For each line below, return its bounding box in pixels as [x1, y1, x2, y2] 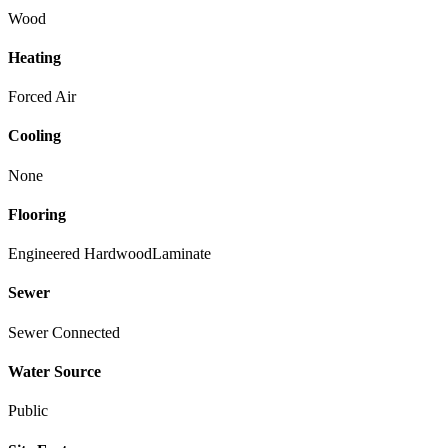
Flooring [8, 205, 66, 223]
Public [8, 402, 48, 420]
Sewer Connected [8, 323, 120, 341]
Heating [8, 48, 61, 66]
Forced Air [8, 88, 76, 106]
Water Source [8, 363, 101, 381]
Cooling [8, 127, 61, 145]
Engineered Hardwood [8, 245, 152, 263]
